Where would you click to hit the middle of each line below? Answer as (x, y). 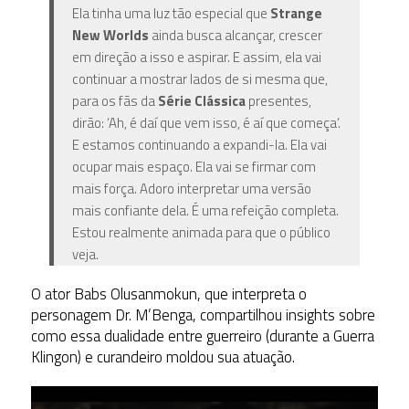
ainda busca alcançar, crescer (235, 35)
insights (310, 315)
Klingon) (58, 357)
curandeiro (129, 357)
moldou (189, 357)
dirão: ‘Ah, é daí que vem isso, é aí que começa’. (206, 122)
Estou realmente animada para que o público (201, 232)
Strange (296, 13)
